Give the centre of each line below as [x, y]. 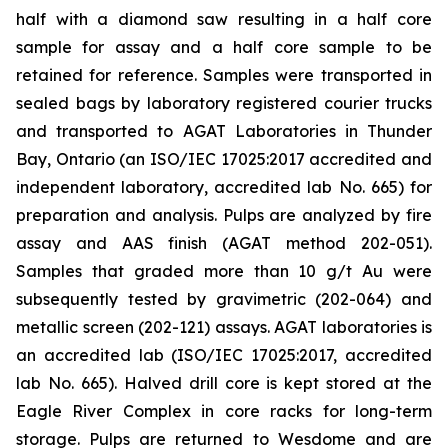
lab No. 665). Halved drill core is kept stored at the [224, 383]
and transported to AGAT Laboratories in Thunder [224, 131]
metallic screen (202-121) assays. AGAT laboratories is [224, 327]
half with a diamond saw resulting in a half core [224, 19]
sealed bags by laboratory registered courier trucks [224, 103]
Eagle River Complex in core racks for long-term [224, 411]
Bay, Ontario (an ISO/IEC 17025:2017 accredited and [224, 159]
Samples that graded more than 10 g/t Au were [224, 271]
